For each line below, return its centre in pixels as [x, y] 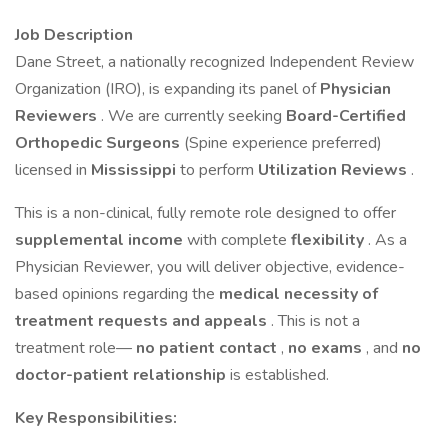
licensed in [53, 170]
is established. [279, 375]
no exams [327, 348]
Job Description [74, 35]
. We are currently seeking [193, 116]
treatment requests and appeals [143, 321]
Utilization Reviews [334, 170]
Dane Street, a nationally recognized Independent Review [214, 62]
